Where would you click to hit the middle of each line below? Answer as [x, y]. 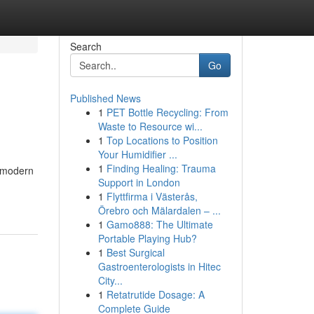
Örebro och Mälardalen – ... [159, 210]
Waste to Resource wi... [150, 126]
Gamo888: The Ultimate [159, 224]
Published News [105, 98]
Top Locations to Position [162, 140]
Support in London [139, 182]
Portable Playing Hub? [147, 238]
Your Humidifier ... [137, 154]
